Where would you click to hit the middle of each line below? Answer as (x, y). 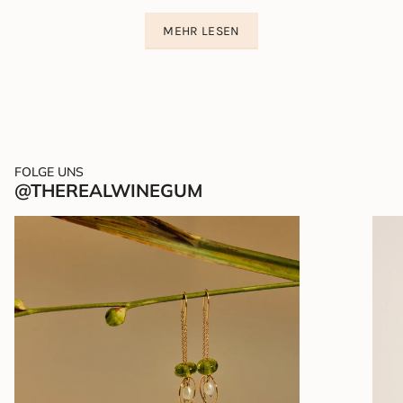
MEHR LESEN (201, 31)
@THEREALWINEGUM (108, 191)
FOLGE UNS (49, 172)
